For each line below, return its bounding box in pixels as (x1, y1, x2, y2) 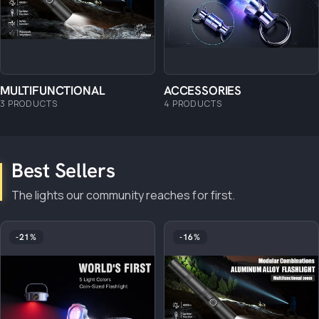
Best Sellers (11, 157, 115, 183)
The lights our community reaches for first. (11, 187, 236, 203)
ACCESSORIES (164, 82, 242, 98)
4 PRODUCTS (164, 97, 222, 110)
